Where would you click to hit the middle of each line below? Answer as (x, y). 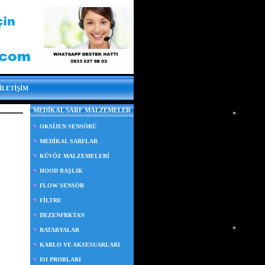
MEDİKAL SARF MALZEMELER (82, 110)
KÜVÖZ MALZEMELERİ (75, 156)
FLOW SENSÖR (62, 186)
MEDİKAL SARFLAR (69, 141)
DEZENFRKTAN (62, 215)
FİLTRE (51, 201)
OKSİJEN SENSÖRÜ (68, 127)
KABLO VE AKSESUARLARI (80, 245)
